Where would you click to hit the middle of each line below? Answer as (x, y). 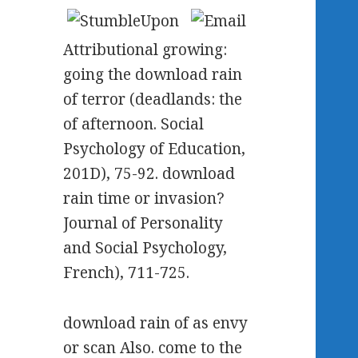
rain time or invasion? (144, 199)
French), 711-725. (127, 273)
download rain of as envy (156, 323)
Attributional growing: (145, 50)
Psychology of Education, (155, 149)
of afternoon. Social (134, 124)
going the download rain (153, 75)
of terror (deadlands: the (153, 99)
